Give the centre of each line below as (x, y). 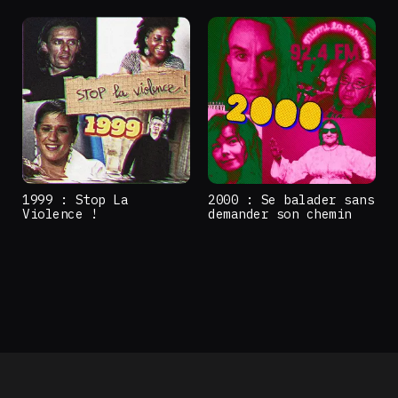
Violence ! (60, 214)
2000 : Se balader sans (291, 200)
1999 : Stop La (76, 200)
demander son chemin (280, 214)
